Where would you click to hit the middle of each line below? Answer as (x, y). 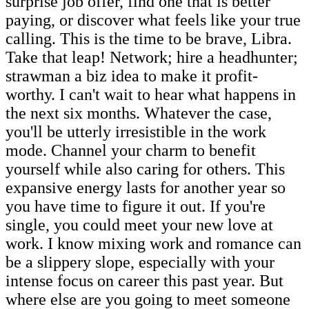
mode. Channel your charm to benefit (131, 150)
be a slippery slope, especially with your (140, 262)
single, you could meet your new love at (139, 225)
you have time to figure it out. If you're (136, 206)
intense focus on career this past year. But (144, 280)
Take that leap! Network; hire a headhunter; (152, 57)
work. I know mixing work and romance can (153, 243)
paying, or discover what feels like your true (153, 20)
